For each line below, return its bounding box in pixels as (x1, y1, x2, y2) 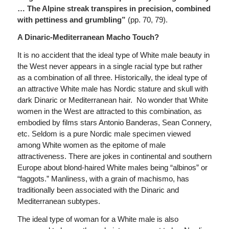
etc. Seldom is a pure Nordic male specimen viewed (17, 129, 191, 138)
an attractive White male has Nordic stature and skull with (17, 84, 208, 93)
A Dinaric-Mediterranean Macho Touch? (17, 33, 159, 42)
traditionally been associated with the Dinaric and (17, 186, 179, 194)
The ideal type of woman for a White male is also (17, 214, 178, 223)
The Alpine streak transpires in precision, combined (27, 4, 211, 13)
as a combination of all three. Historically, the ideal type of (17, 73, 207, 82)
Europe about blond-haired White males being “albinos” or (17, 163, 208, 172)
